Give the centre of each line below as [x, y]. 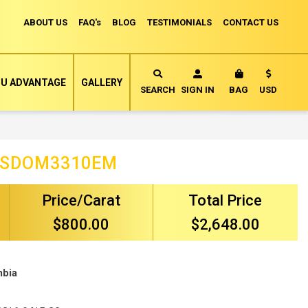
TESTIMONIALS [179, 22]
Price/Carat [81, 200]
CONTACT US [251, 22]
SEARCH [158, 90]
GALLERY [102, 82]
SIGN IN [198, 90]
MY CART [267, 89]
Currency [279, 78]
